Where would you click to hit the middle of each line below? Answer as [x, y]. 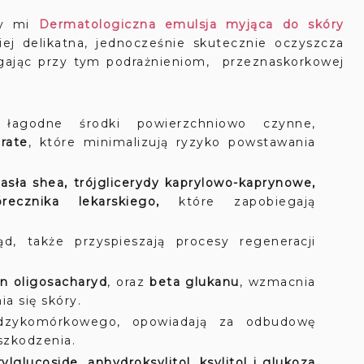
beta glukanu [195, 282]
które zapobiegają [238, 201]
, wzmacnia [278, 282]
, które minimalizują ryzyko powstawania [172, 142]
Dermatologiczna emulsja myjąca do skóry [191, 24]
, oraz [129, 282]
